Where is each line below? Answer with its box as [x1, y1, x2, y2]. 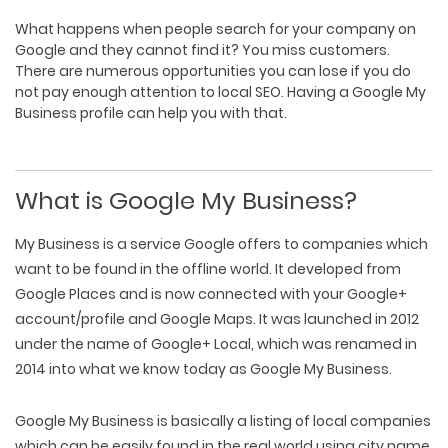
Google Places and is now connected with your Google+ [15, 284, 407, 304]
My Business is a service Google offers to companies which [15, 234, 428, 254]
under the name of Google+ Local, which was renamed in [15, 334, 417, 354]
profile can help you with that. [77, 103, 287, 123]
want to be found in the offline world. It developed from [15, 259, 401, 279]
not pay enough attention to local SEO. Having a [15, 82, 352, 102]
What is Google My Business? [15, 184, 357, 217]
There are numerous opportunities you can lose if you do [15, 61, 411, 81]
